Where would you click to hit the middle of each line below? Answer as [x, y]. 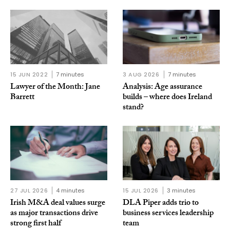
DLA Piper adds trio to [161, 204]
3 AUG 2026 [141, 75]
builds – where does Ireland [167, 98]
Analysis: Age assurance [162, 88]
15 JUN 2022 [29, 75]
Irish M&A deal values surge [58, 204]
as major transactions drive [54, 214]
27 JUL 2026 [29, 191]
